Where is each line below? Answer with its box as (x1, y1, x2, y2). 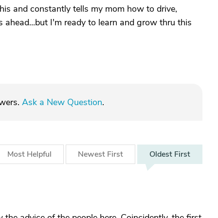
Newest (78, 149, 107, 160)
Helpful (27, 149, 52, 160)
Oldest (149, 149, 174, 160)
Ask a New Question (22, 96, 102, 108)
